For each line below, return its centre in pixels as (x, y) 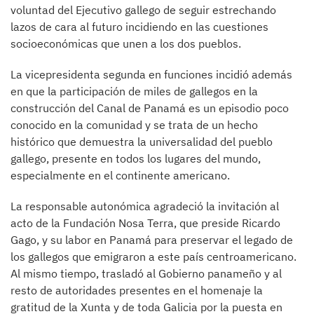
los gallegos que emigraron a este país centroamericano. (153, 256)
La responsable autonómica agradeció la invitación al (145, 206)
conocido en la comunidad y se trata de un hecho (134, 124)
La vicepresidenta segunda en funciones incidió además (151, 74)
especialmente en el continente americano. (120, 175)
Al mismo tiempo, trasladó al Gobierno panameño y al (146, 273)
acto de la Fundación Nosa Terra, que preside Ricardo (145, 223)
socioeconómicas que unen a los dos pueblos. (126, 43)
